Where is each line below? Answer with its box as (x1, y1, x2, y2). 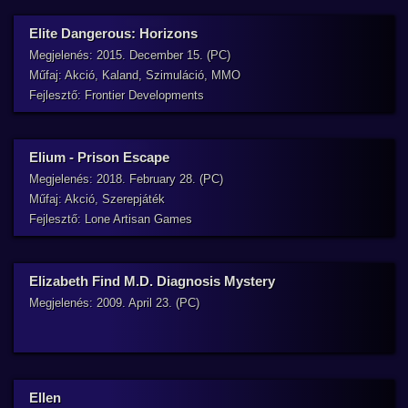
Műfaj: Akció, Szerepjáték (29, 192, 165, 206)
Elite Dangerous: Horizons (29, 25, 198, 41)
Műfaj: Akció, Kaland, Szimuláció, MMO (29, 68, 240, 82)
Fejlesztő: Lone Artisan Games (29, 212, 192, 226)
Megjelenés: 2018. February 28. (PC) (29, 172, 223, 186)
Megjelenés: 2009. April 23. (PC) (29, 296, 199, 310)
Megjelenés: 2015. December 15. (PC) (29, 48, 230, 62)
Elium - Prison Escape (29, 149, 169, 165)
